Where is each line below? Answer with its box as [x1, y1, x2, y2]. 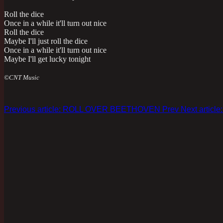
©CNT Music [4, 74, 39, 82]
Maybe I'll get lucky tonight [4, 55, 91, 64]
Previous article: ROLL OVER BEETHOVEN [4, 105, 162, 114]
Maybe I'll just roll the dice [4, 37, 88, 46]
